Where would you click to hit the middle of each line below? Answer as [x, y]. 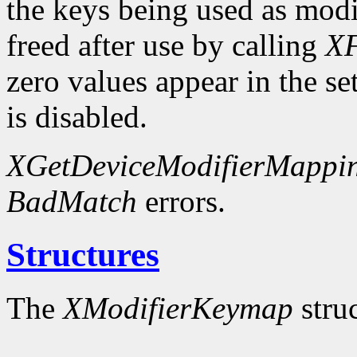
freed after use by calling [166, 45]
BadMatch [72, 202]
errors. [181, 202]
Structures [83, 255]
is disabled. [77, 117]
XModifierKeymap [178, 308]
